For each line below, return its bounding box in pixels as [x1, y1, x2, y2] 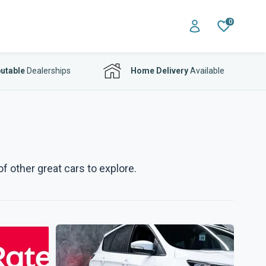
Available [188, 66, 224, 75]
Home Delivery [131, 66, 188, 75]
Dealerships [24, 66, 71, 75]
